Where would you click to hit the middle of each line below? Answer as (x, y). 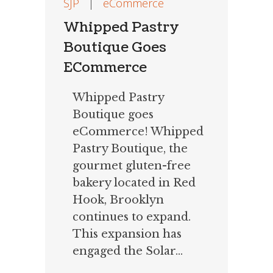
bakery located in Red (134, 183)
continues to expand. (132, 217)
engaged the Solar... (128, 251)
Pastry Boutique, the (130, 149)
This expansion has (127, 234)
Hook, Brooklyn (118, 200)
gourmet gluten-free (132, 166)
